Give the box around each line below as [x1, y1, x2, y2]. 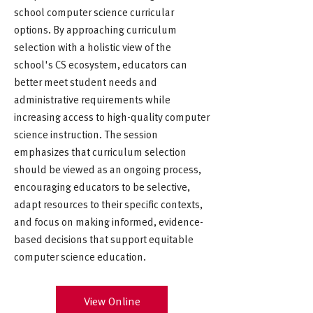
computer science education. [14, 249, 146, 263]
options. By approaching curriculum [14, 22, 177, 36]
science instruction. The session [14, 126, 158, 141]
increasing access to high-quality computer [14, 109, 210, 124]
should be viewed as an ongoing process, [14, 161, 201, 176]
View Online [83, 293, 140, 308]
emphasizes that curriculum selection [14, 144, 187, 159]
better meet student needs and [14, 74, 157, 89]
